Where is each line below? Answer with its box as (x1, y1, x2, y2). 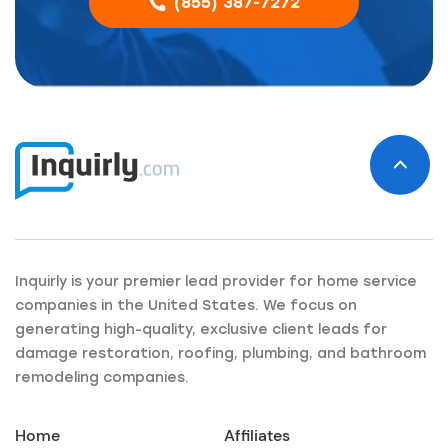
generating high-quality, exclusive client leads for (15, 320, 387, 338)
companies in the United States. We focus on (15, 296, 357, 314)
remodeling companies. (15, 368, 189, 386)
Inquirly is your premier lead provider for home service (15, 272, 417, 290)
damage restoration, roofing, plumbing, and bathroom (15, 344, 426, 362)
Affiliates (224, 424, 290, 446)
